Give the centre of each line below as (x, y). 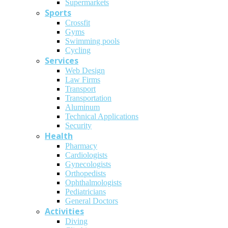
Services (62, 61)
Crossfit (78, 23)
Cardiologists (86, 155)
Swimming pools (92, 41)
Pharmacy (81, 146)
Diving (76, 221)
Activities (64, 211)
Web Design (85, 71)
